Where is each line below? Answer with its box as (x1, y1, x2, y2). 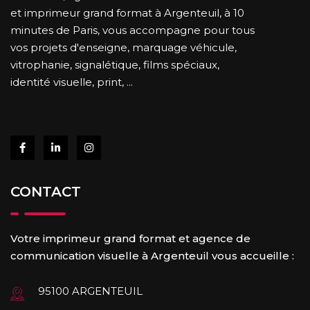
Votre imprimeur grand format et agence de (10, 232, 250, 245)
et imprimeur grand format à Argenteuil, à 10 (10, 6, 244, 19)
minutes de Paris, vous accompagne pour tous (10, 24, 255, 37)
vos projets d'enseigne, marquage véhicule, (10, 41, 237, 54)
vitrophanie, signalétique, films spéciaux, (10, 58, 219, 71)
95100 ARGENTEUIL (38, 284, 143, 298)
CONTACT (10, 183, 81, 200)
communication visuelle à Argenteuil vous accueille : (10, 249, 294, 262)
